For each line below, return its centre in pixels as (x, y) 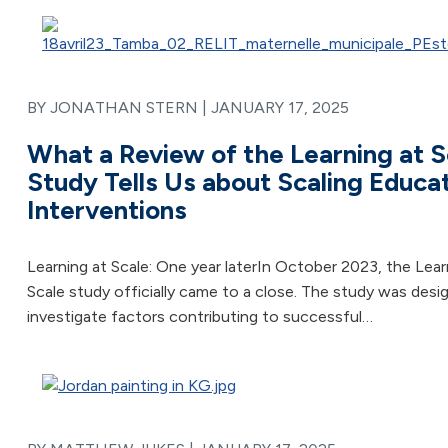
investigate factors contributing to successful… (200, 316)
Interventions (107, 210)
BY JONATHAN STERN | (119, 107)
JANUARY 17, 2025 (280, 107)
